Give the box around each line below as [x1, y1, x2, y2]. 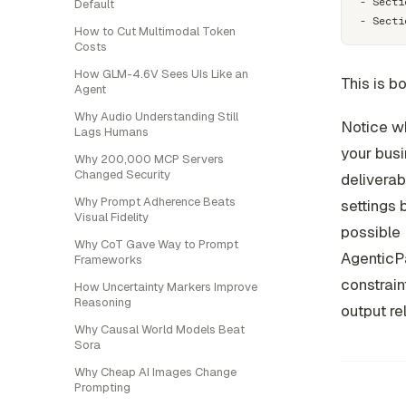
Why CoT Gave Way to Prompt [74, 237, 238, 252]
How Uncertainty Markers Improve [74, 279, 257, 295]
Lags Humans [74, 124, 149, 140]
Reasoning [74, 295, 131, 310]
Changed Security [74, 167, 170, 182]
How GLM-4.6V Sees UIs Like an [74, 66, 248, 82]
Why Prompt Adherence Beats [74, 194, 236, 209]
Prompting [74, 380, 130, 395]
